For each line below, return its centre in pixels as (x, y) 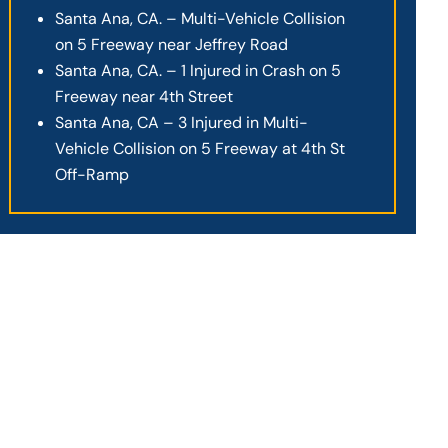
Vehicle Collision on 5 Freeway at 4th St (200, 148)
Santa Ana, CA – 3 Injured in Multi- (182, 122)
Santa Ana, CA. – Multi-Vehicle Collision (200, 18)
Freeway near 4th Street (144, 96)
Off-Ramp (92, 174)
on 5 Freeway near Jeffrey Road (172, 44)
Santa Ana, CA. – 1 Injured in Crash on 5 (198, 70)
